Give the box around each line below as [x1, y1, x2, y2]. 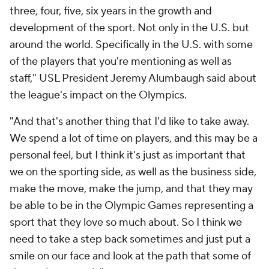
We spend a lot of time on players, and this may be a [10, 131, 258, 145]
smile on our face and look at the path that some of [10, 249, 251, 263]
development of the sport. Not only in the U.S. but [10, 21, 249, 35]
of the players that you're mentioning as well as [10, 55, 232, 68]
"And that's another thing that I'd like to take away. [10, 115, 249, 128]
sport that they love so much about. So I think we [10, 216, 242, 229]
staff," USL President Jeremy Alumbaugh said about [10, 71, 256, 85]
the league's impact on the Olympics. [10, 88, 187, 102]
